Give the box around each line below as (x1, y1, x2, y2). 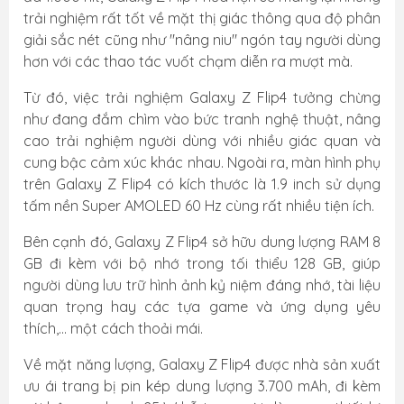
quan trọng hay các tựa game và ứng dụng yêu (23, 298, 381, 316)
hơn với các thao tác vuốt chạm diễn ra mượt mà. (23, 52, 353, 70)
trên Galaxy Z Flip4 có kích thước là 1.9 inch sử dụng (23, 175, 381, 193)
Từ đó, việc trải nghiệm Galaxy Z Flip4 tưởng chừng (23, 88, 381, 106)
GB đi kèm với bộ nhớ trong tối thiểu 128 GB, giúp (23, 254, 381, 272)
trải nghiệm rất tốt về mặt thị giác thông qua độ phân (23, 9, 381, 27)
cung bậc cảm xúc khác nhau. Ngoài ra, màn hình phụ (23, 153, 381, 171)
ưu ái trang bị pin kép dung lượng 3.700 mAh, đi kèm (23, 377, 381, 395)
